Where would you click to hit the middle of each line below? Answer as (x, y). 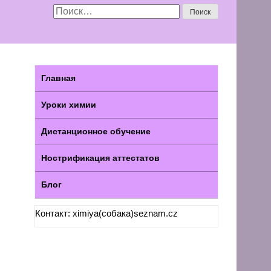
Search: (70, 11)
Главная (58, 78)
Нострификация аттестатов (100, 158)
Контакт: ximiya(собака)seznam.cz (106, 213)
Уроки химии (68, 105)
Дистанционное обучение (96, 131)
